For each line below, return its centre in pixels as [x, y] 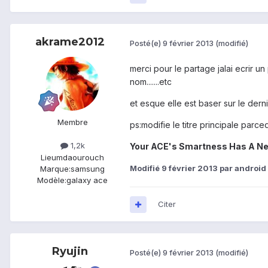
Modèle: [52, 180]
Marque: [55, 168]
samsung [88, 168]
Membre [72, 122]
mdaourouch [80, 157]
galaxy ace [87, 180]
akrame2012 [70, 42]
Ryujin [70, 252]
